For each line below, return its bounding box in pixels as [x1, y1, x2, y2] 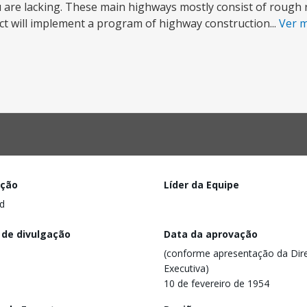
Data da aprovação [164, 227, 258, 241]
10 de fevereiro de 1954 [164, 276, 269, 290]
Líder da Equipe [164, 178, 239, 191]
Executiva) [164, 261, 209, 275]
